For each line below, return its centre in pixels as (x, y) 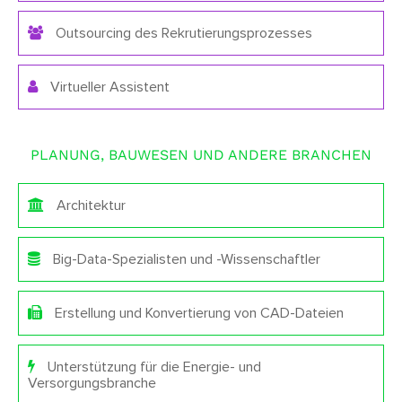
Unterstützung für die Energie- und (153, 367)
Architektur (89, 205)
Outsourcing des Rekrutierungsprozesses (182, 33)
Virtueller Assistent (108, 87)
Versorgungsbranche (92, 383)
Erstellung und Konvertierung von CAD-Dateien (197, 313)
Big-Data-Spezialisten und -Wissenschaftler (185, 259)
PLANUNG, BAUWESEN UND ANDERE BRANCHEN (201, 154)
